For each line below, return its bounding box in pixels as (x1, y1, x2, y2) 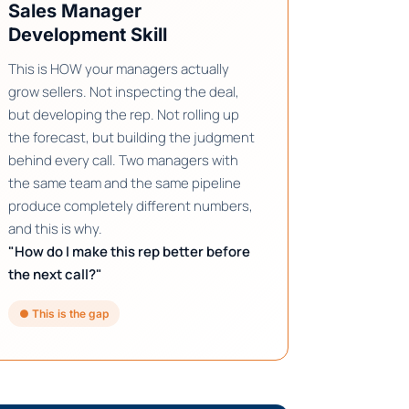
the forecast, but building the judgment (8, 128, 255, 148)
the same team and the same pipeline (8, 173, 241, 194)
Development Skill (8, 24, 167, 47)
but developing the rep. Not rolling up (8, 105, 239, 125)
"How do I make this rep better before (8, 242, 250, 262)
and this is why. (8, 219, 102, 239)
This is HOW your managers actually (8, 59, 229, 79)
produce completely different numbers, (8, 196, 253, 216)
